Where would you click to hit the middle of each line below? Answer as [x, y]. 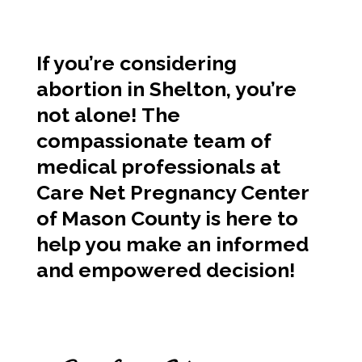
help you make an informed [172, 244]
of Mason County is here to [167, 218]
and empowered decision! [166, 269]
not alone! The [108, 114]
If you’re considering [136, 63]
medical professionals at [158, 166]
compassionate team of [153, 140]
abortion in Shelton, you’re [166, 88]
